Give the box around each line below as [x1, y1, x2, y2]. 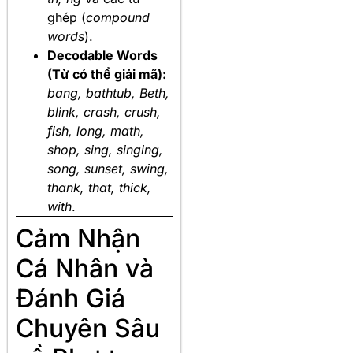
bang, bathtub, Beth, [47, 84, 169, 101]
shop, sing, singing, [47, 141, 163, 158]
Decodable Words [47, 46, 158, 63]
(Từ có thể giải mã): [47, 65, 166, 82]
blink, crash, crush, [47, 103, 161, 120]
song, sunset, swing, [47, 160, 169, 176]
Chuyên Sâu [16, 312, 160, 344]
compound [86, 9, 150, 25]
